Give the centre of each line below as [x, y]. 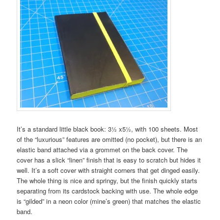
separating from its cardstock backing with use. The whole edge [108, 191]
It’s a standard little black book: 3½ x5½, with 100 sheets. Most [108, 129]
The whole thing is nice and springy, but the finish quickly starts [107, 180]
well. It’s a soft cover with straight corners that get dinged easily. [109, 170]
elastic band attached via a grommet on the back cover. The [102, 149]
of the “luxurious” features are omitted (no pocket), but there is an [110, 139]
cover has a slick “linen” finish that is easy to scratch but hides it [109, 160]
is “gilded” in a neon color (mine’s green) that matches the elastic [109, 201]
